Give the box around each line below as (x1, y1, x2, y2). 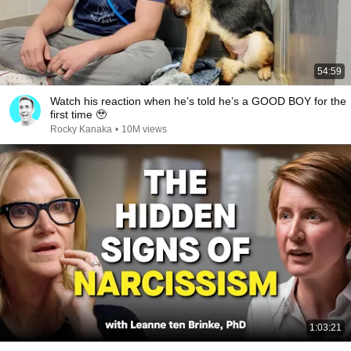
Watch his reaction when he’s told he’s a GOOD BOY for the (50, 95, 346, 107)
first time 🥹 (50, 108, 107, 121)
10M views (121, 124, 167, 135)
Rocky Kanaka (50, 124, 112, 135)
